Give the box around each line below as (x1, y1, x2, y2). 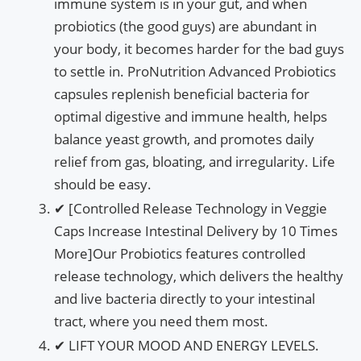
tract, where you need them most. (54, 311, 268, 330)
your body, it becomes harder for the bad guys (54, 39, 344, 58)
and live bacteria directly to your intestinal (54, 288, 315, 308)
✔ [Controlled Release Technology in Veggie (54, 198, 327, 218)
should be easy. (54, 174, 151, 193)
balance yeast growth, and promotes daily (54, 129, 314, 148)
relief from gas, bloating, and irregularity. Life (54, 151, 335, 171)
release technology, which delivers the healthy (54, 266, 343, 285)
